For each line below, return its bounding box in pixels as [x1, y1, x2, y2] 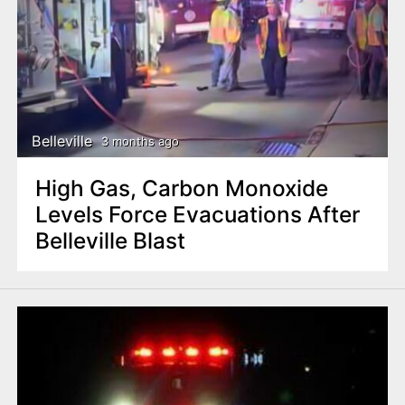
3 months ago [100, 134, 179, 149]
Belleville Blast [34, 226, 185, 254]
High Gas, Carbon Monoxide [34, 174, 328, 202]
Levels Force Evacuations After [34, 200, 360, 228]
